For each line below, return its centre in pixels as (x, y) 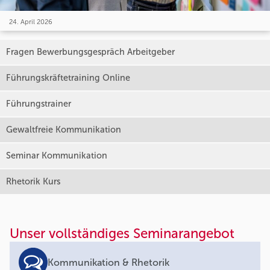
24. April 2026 (31, 22)
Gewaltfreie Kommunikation (64, 130)
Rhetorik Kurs (33, 182)
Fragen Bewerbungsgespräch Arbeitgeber (90, 52)
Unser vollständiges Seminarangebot (122, 234)
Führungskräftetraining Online (68, 78)
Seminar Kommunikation (57, 156)
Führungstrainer (39, 104)
